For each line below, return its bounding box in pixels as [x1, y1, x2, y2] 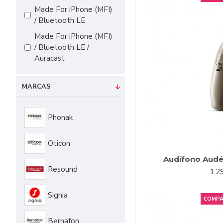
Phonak [48, 112, 73, 122]
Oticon [48, 138, 70, 148]
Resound [48, 164, 78, 174]
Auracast [34, 53, 65, 63]
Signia [48, 190, 68, 200]
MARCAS [22, 82, 51, 91]
